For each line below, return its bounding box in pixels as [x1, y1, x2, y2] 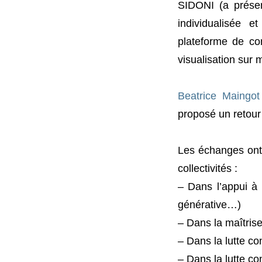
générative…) [178, 198, 241, 211]
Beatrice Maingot [178, 89, 260, 102]
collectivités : [178, 161, 237, 174]
